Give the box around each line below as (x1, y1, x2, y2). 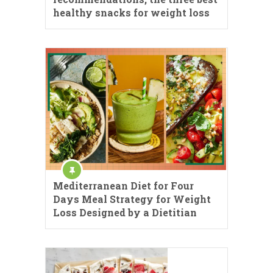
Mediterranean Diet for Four (53, 179, 194, 192)
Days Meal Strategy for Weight (53, 192, 211, 205)
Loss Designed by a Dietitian (53, 205, 197, 219)
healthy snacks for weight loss (53, 6, 210, 19)
